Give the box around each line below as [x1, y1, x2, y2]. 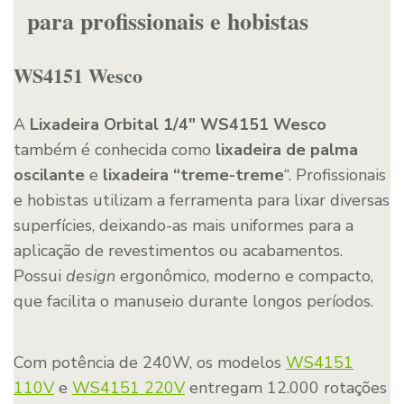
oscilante [14, 163, 85, 186]
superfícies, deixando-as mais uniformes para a [14, 214, 353, 236]
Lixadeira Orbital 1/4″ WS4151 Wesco [30, 113, 326, 135]
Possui [14, 264, 66, 287]
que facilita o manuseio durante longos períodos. [14, 289, 373, 312]
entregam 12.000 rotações [185, 376, 387, 399]
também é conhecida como [14, 138, 216, 161]
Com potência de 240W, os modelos [14, 351, 286, 373]
